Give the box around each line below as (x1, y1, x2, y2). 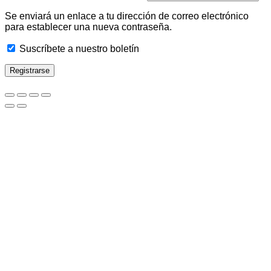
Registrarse (10, 66, 50, 76)
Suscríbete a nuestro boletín (19, 44, 139, 54)
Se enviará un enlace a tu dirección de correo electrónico (5, 11, 249, 22)
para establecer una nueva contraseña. (5, 22, 172, 33)
